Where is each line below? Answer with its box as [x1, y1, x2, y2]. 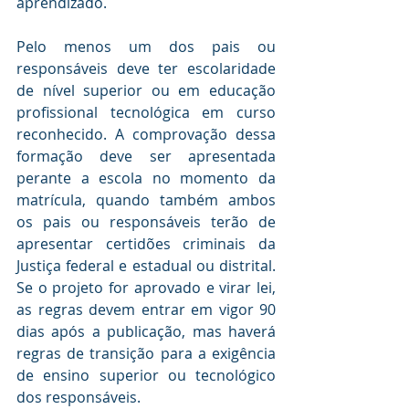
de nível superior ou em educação [16, 79, 276, 100]
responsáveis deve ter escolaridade [16, 58, 276, 79]
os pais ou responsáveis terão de [16, 211, 276, 232]
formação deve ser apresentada [16, 145, 276, 166]
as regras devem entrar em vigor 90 [16, 299, 276, 320]
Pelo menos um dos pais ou [16, 36, 276, 57]
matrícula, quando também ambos [16, 189, 276, 210]
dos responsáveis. [16, 386, 144, 407]
